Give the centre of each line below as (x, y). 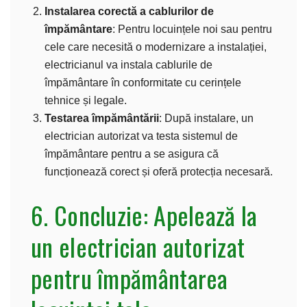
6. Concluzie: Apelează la (144, 214)
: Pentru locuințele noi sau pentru (192, 29)
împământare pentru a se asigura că (132, 153)
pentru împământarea (130, 278)
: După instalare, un (206, 118)
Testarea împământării (102, 118)
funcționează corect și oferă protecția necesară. (159, 171)
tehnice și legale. (86, 100)
